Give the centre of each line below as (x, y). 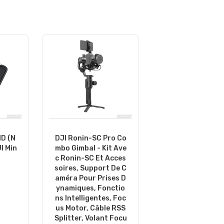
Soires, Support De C (90, 168)
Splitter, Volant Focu (90, 218)
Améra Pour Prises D (90, 178)
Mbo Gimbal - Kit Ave (90, 148)
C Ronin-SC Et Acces (90, 158)
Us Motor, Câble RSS (90, 208)
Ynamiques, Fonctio (90, 188)
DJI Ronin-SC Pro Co (90, 138)
